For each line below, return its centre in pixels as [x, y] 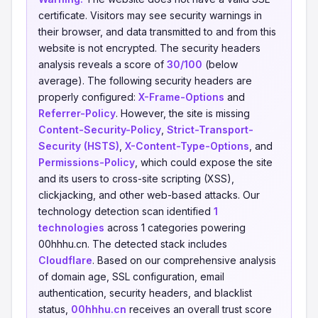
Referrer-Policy [77, 113]
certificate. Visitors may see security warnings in [150, 15]
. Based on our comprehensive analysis [184, 260]
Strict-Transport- [210, 130]
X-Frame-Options [181, 97]
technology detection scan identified [126, 211]
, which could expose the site [204, 162]
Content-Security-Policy [100, 130]
